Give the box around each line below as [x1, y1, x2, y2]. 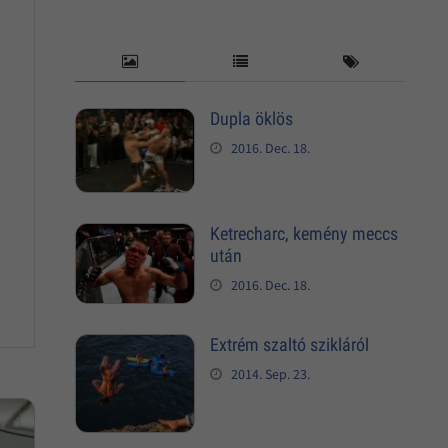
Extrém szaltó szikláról [209, 334, 369, 356]
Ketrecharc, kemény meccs [209, 222, 398, 244]
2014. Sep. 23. [230, 365, 310, 384]
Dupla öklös [209, 108, 293, 130]
